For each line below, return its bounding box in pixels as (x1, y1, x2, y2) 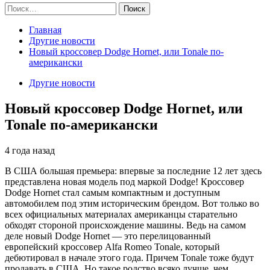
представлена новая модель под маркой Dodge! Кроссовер (5, 176, 244, 187)
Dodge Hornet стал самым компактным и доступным (5, 187, 220, 198)
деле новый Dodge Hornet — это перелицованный (5, 230, 211, 241)
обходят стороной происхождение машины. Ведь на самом (5, 219, 246, 230)
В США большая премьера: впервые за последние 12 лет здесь (5, 165, 262, 176)
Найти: (4, 2, 33, 12)
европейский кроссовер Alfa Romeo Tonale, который (5, 241, 220, 252)
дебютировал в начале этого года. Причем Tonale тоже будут (5, 252, 254, 263)
